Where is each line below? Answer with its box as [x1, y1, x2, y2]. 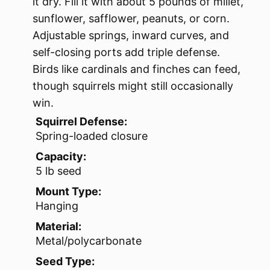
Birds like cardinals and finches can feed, [33, 62, 240, 75]
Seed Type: [36, 254, 95, 268]
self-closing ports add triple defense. [33, 45, 220, 58]
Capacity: [36, 149, 86, 163]
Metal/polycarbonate [36, 234, 142, 247]
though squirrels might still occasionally [33, 79, 233, 92]
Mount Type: [36, 184, 101, 198]
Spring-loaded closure [36, 129, 148, 142]
